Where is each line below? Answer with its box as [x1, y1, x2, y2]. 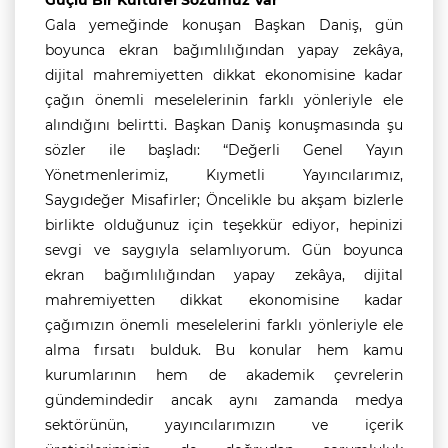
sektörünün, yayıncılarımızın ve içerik [45, 416, 403, 434]
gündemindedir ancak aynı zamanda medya [45, 391, 403, 409]
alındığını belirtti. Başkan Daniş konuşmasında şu [45, 116, 403, 134]
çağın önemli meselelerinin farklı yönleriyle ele [45, 91, 403, 109]
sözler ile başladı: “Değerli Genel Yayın [45, 141, 403, 159]
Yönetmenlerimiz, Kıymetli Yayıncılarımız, [45, 166, 403, 184]
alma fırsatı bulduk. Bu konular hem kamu [45, 341, 403, 359]
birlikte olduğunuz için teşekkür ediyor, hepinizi [45, 216, 403, 234]
